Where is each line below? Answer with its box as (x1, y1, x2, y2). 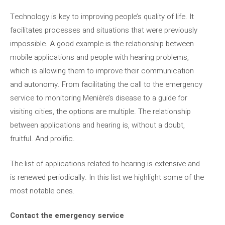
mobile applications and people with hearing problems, (10, 52, 189, 63)
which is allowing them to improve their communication (10, 65, 194, 76)
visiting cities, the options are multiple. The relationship (10, 106, 191, 117)
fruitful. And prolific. (10, 133, 75, 144)
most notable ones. (10, 185, 75, 196)
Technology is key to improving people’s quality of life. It (10, 11, 194, 22)
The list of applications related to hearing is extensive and (10, 158, 200, 169)
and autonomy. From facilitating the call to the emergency (10, 79, 202, 90)
